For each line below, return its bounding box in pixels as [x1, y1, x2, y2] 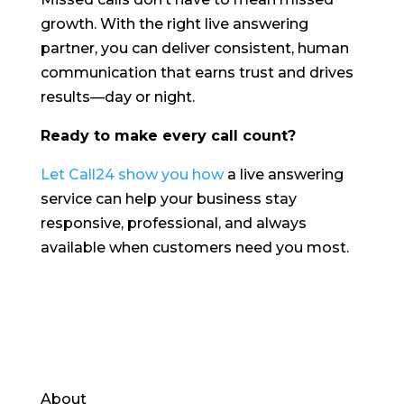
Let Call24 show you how [40, 166, 224, 184]
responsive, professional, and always [40, 215, 307, 233]
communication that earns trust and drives [40, 64, 353, 82]
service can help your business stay [40, 190, 297, 208]
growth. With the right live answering [40, 15, 308, 33]
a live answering [223, 166, 344, 184]
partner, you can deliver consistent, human [40, 40, 349, 58]
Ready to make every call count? [40, 127, 296, 145]
